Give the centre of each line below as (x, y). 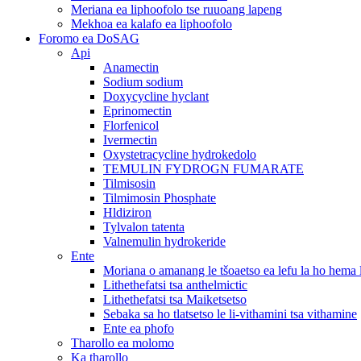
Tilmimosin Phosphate (160, 197)
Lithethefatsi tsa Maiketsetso (175, 299)
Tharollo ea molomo (122, 342)
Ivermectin (130, 139)
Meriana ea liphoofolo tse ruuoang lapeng (176, 9)
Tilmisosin (129, 183)
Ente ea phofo (139, 328)
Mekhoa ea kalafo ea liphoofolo (151, 23)
